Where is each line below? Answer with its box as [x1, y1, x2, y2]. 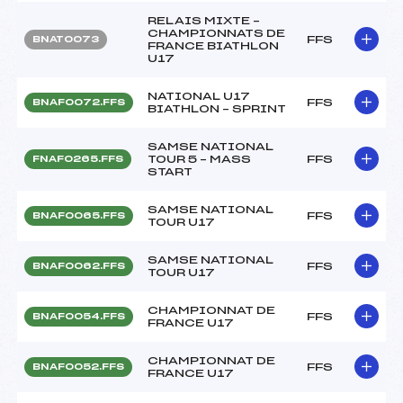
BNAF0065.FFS [32, 210, 125, 220]
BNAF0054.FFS [32, 311, 125, 321]
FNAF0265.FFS [32, 154, 123, 164]
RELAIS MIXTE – [148, 14, 260, 26]
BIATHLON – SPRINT [148, 103, 286, 114]
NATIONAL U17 [148, 90, 250, 102]
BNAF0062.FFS [32, 261, 125, 271]
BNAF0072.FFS [32, 97, 125, 107]
